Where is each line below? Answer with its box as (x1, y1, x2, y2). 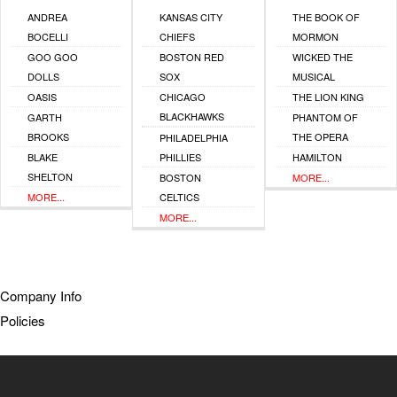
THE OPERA (292, 129, 348, 144)
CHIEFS (160, 29, 196, 44)
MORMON (292, 29, 339, 44)
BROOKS (27, 129, 69, 144)
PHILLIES (160, 150, 202, 165)
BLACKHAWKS (160, 109, 225, 124)
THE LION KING (292, 90, 364, 105)
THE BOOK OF (292, 10, 360, 25)
